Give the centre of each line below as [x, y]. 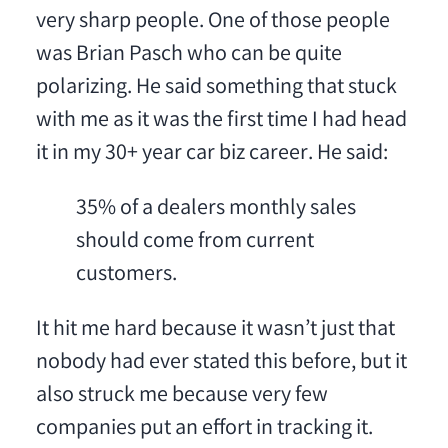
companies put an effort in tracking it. [204, 430]
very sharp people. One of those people [212, 23]
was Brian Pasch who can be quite [188, 56]
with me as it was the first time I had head [221, 122]
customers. [126, 276]
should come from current [194, 243]
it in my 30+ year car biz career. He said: [211, 155]
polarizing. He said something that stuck [216, 89]
